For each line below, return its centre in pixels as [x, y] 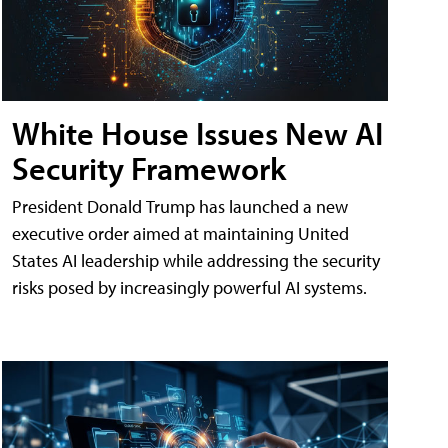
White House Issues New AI [197, 132]
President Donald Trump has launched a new [180, 206]
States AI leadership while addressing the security [196, 260]
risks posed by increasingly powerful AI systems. [189, 287]
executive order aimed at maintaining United [180, 233]
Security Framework [149, 167]
